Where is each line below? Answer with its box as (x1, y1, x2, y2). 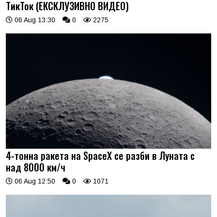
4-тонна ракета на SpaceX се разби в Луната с (6, 148, 195, 163)
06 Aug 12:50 (13, 177, 55, 185)
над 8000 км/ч (6, 160, 65, 174)
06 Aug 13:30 (13, 15, 55, 24)
